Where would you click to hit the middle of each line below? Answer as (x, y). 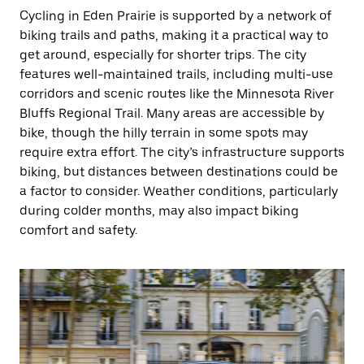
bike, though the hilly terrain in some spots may (164, 133)
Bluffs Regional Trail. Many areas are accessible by (172, 113)
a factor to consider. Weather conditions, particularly (179, 191)
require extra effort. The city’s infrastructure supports (182, 152)
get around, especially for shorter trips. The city (163, 55)
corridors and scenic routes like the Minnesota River (177, 94)
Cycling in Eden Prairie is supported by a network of (175, 16)
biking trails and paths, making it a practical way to (174, 35)
